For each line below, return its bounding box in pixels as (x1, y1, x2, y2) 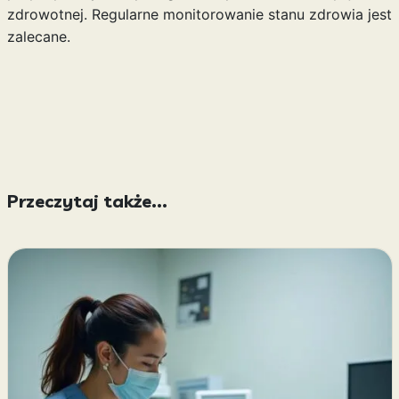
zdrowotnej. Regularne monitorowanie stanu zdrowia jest (6, 5, 392, 23)
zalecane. (6, 28, 70, 45)
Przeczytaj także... (6, 190, 167, 212)
